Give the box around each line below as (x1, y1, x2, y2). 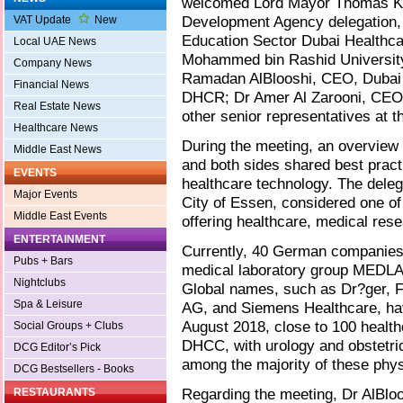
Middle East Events (13, 210, 107, 223)
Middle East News (13, 143, 102, 157)
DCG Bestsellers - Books (13, 363, 134, 376)
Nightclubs (13, 276, 66, 290)
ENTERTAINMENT (13, 233, 105, 246)
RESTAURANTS (13, 386, 95, 399)
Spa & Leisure (13, 298, 83, 311)
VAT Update (13, 13, 74, 27)
